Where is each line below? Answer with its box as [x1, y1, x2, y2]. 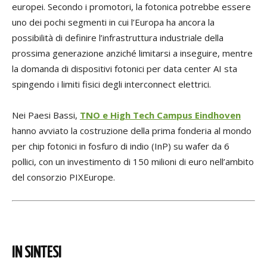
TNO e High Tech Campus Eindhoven [80, 109, 241, 122]
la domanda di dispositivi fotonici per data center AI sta [12, 63, 237, 75]
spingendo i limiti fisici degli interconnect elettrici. [12, 78, 211, 91]
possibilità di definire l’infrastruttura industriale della [12, 32, 223, 44]
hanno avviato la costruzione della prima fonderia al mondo [12, 125, 252, 137]
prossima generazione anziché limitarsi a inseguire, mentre [12, 47, 253, 60]
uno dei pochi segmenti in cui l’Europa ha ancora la [12, 16, 215, 29]
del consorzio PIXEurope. [12, 171, 115, 184]
